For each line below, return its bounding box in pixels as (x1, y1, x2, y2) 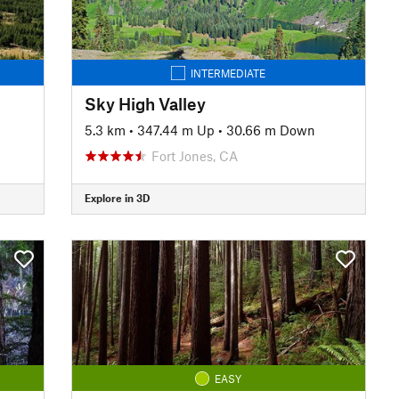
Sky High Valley (84, 93, 206, 114)
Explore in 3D (84, 191, 150, 204)
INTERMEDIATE (191, 66, 266, 79)
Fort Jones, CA (151, 147, 238, 164)
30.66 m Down (225, 121, 315, 138)
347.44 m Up (136, 121, 215, 138)
